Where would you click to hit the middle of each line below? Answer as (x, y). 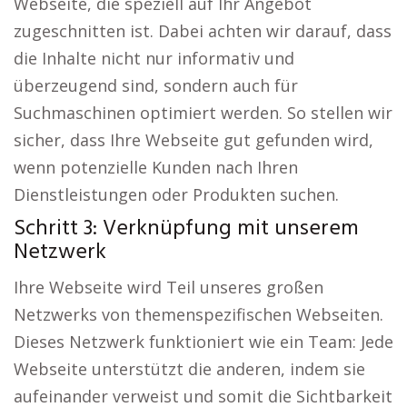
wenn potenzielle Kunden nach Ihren (156, 168)
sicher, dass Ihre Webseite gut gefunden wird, (194, 140)
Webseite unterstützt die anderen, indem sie (189, 369)
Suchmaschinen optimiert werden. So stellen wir (203, 113)
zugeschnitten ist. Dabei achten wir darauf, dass (203, 31)
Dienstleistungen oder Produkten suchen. (176, 195)
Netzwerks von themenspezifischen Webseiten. (199, 315)
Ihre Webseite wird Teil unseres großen (169, 288)
